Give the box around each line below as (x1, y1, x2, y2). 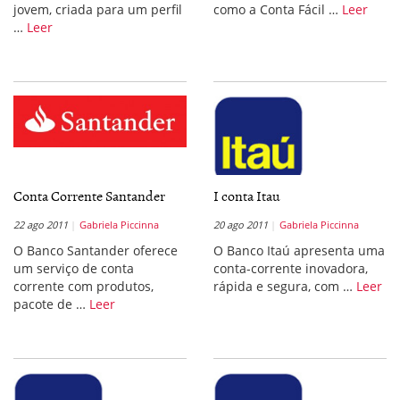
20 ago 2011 (213, 218, 268, 232)
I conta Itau (213, 185, 280, 207)
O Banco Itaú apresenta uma (213, 242, 385, 260)
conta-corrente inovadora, (213, 260, 368, 278)
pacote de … (13, 296, 89, 313)
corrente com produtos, (13, 278, 154, 296)
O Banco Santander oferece (13, 242, 178, 260)
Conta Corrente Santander (13, 185, 165, 207)
